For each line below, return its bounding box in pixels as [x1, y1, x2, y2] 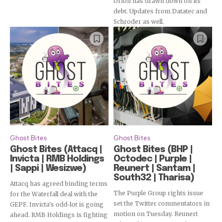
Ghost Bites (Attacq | [10, 145, 102, 155]
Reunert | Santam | [113, 164, 195, 173]
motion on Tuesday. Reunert [113, 210, 198, 218]
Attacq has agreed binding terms [10, 180, 108, 188]
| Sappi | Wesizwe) [10, 164, 86, 173]
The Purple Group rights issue [113, 189, 203, 197]
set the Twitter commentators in [113, 200, 210, 208]
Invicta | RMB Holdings [10, 155, 104, 164]
